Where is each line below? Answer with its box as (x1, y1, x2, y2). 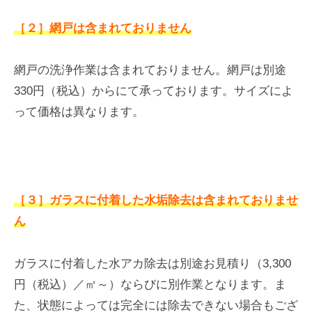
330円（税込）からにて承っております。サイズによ (14, 84, 293, 98)
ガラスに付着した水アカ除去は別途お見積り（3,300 (14, 256, 291, 270)
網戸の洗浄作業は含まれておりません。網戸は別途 (14, 63, 286, 77)
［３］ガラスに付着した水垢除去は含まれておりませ (14, 194, 298, 208)
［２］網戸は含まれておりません (14, 21, 192, 35)
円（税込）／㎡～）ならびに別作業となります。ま (14, 277, 286, 291)
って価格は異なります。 (14, 105, 144, 119)
